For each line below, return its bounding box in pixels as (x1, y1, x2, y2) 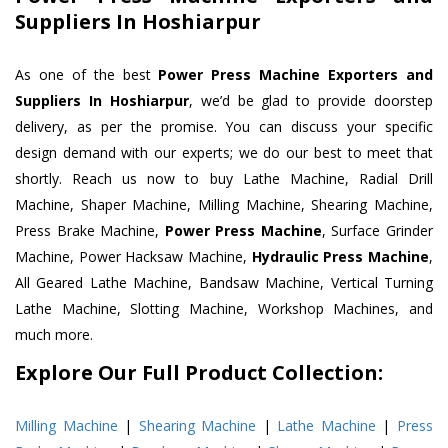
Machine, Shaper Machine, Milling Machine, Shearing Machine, (15, 195, 433, 215)
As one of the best (15, 65, 159, 85)
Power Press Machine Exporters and (158, 65, 434, 85)
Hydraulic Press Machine (251, 247, 430, 267)
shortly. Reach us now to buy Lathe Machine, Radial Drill (15, 169, 433, 189)
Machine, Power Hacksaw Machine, (15, 247, 252, 267)
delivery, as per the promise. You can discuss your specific (15, 117, 433, 137)
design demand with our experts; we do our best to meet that (15, 143, 433, 163)
